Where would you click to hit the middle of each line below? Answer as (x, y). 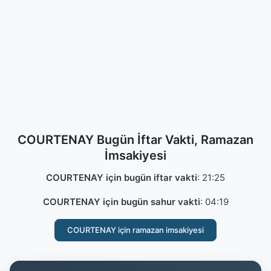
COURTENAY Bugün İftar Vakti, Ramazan (135, 140)
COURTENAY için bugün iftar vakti (122, 178)
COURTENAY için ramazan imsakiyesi (135, 230)
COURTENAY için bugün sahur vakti (121, 202)
